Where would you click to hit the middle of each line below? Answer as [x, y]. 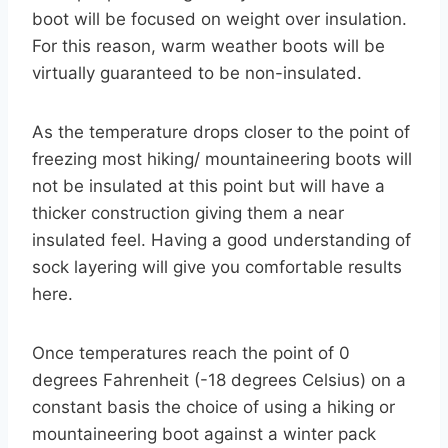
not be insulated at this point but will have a [208, 186]
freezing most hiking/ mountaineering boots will [222, 159]
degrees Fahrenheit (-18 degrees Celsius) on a [219, 380]
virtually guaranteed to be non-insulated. [197, 73]
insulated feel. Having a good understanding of [221, 240]
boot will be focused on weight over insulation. [219, 19]
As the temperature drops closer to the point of [221, 132]
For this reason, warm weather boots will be [208, 46]
